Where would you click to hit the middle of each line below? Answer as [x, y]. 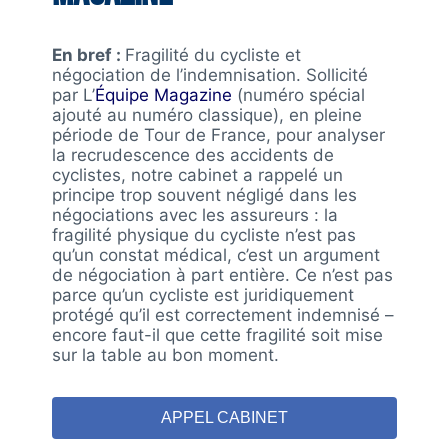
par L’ [73, 95]
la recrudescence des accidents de [192, 155]
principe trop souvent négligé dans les [204, 195]
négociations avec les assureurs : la [194, 215]
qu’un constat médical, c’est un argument [215, 255]
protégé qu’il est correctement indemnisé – [222, 315]
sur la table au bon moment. [165, 355]
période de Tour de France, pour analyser [218, 135]
